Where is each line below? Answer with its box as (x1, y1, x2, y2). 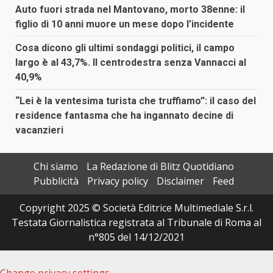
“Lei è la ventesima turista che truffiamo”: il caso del (15, 95, 256, 107)
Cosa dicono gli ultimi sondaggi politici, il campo (15, 42, 235, 54)
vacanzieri (15, 124, 63, 136)
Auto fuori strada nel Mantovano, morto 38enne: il (15, 4, 245, 16)
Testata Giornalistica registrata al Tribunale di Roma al (12, 216, 261, 230)
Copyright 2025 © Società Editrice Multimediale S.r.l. (19, 201, 253, 215)
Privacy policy (87, 174, 148, 188)
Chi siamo (33, 160, 78, 174)
